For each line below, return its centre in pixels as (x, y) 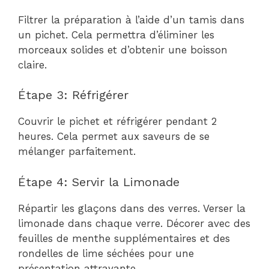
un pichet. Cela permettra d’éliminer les (116, 35)
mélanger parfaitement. (77, 151)
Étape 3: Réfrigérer (73, 95)
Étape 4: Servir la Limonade (99, 182)
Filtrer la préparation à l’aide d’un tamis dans (131, 20)
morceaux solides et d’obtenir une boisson (123, 50)
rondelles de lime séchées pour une (106, 253)
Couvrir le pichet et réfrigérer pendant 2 (117, 121)
